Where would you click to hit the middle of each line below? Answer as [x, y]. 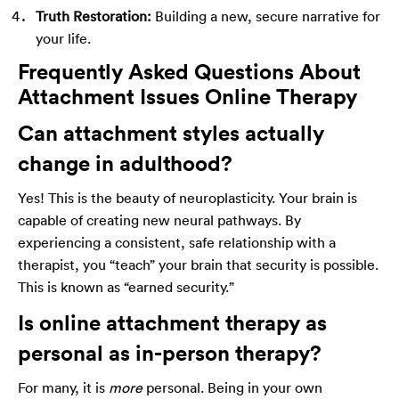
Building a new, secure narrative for [266, 16]
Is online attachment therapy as [172, 322]
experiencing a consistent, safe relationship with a [177, 242]
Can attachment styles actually [171, 132]
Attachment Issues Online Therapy [187, 96]
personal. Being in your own [232, 387]
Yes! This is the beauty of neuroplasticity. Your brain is [187, 197]
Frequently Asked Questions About [189, 71]
